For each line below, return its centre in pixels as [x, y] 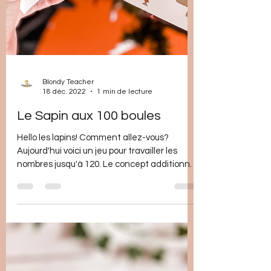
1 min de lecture [125, 224]
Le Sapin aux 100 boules [89, 249]
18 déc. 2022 [64, 224]
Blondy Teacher [68, 215]
